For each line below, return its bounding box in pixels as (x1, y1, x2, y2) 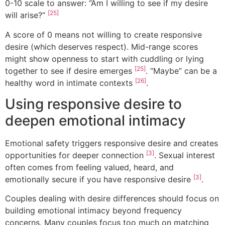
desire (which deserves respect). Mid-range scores (5, 41, 198, 52)
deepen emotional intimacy (5, 111, 186, 129)
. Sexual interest (154, 150, 215, 160)
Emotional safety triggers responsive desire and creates (5, 138, 218, 148)
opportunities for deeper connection (5, 150, 146, 160)
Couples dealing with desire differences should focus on (5, 193, 219, 204)
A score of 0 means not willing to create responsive (5, 29, 202, 40)
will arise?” (5, 10, 48, 21)
